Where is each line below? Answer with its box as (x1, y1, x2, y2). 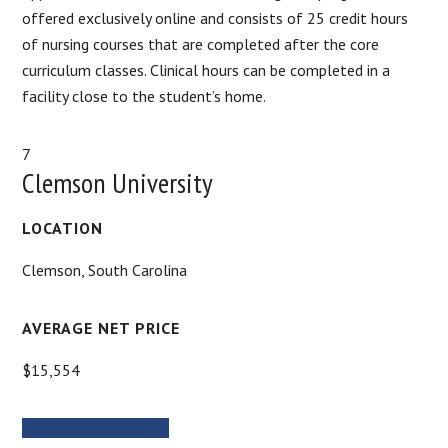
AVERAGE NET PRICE (22, 317, 181, 338)
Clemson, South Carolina (22, 259, 188, 280)
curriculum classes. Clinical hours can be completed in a (22, 59, 391, 80)
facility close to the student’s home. (22, 85, 267, 106)
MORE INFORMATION (22, 417, 170, 438)
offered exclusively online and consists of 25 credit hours (22, 7, 409, 28)
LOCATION (22, 217, 104, 238)
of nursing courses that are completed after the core (22, 33, 380, 54)
